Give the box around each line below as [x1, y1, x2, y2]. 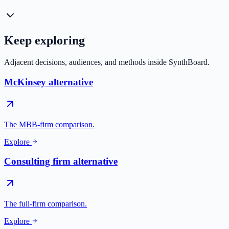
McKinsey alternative [4, 76, 93, 87]
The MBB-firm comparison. [4, 120, 95, 129]
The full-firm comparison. [4, 199, 87, 209]
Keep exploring [4, 34, 85, 48]
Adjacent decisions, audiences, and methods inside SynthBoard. [4, 58, 210, 67]
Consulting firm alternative [4, 156, 118, 167]
